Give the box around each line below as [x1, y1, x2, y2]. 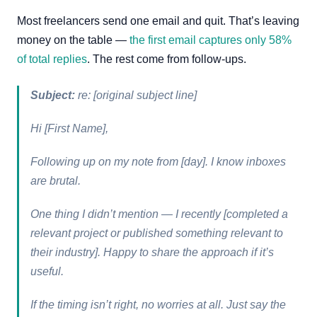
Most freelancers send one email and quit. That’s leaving [17, 15, 299, 27]
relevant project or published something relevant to [30, 227, 283, 239]
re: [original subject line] [75, 89, 197, 101]
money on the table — [17, 34, 129, 46]
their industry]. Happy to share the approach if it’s [30, 246, 274, 258]
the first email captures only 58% [129, 34, 292, 46]
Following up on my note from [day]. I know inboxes [30, 156, 286, 168]
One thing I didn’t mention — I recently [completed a [30, 208, 288, 220]
